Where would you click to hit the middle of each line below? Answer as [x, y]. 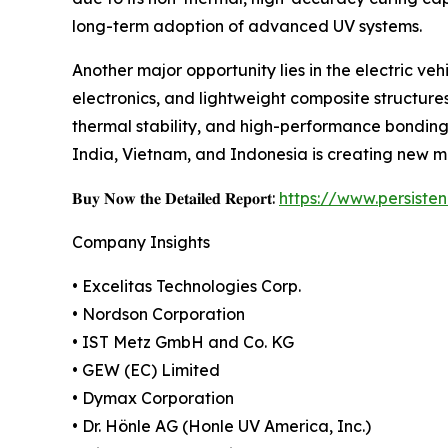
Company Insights [141, 242]
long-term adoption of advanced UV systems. [247, 26]
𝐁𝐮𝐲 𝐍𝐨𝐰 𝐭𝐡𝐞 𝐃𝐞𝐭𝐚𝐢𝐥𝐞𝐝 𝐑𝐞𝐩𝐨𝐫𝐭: [175, 198]
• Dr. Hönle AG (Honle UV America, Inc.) [221, 426]
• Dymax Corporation [153, 398]
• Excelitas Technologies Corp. [186, 286]
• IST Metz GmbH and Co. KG [183, 342]
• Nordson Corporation [158, 314]
